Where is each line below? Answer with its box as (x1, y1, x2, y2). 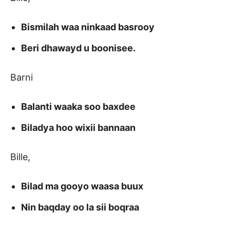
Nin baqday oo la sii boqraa (21, 202, 139, 213)
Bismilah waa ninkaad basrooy (21, 22, 155, 33)
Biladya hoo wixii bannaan (21, 122, 136, 133)
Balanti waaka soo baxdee (21, 101, 136, 112)
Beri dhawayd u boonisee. (21, 43, 136, 54)
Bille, (10, 151, 30, 163)
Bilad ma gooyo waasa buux (21, 181, 143, 192)
